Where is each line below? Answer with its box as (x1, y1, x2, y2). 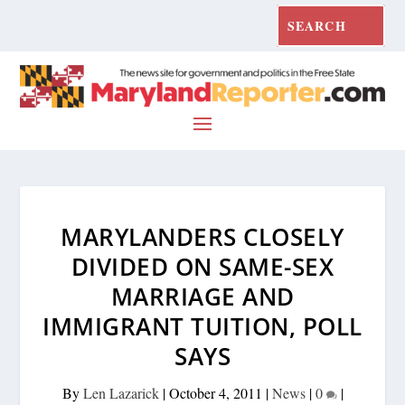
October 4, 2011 (168, 382, 262, 402)
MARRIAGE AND (110, 279, 295, 313)
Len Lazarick (82, 382, 159, 402)
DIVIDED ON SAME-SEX (71, 250, 334, 283)
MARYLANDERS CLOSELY (61, 220, 344, 253)
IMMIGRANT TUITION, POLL (42, 309, 363, 343)
